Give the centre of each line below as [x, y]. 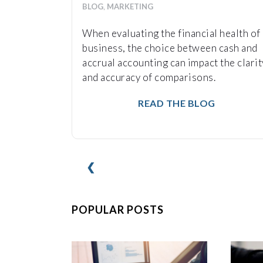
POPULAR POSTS [118, 209]
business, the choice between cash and [170, 48]
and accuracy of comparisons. [149, 77]
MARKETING [130, 7]
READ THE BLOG [176, 103]
